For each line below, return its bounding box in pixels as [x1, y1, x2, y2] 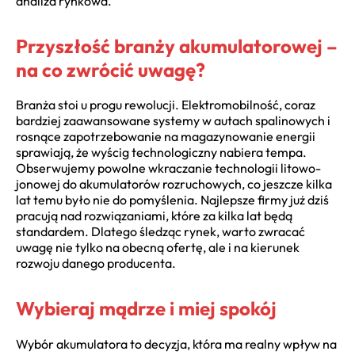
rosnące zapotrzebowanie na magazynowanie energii [16, 128, 315, 145]
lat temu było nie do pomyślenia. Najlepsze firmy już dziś [16, 192, 329, 208]
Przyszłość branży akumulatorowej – [16, 33, 338, 58]
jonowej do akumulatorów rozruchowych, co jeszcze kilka [16, 176, 332, 193]
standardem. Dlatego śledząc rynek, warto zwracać [16, 223, 305, 240]
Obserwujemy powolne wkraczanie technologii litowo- [16, 160, 321, 177]
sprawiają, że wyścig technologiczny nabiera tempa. [16, 144, 307, 161]
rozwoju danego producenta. [16, 255, 176, 272]
